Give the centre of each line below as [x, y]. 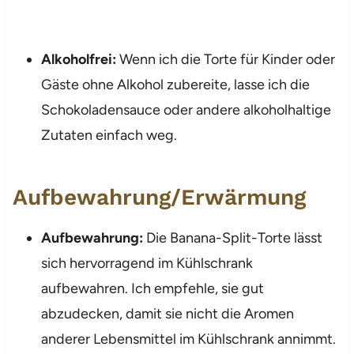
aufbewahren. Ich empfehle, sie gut [152, 288]
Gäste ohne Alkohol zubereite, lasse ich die [175, 84]
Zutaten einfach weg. [109, 135]
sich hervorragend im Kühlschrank [147, 263]
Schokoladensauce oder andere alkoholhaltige [186, 109]
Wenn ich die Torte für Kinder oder [225, 59]
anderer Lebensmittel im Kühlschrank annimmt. [188, 339]
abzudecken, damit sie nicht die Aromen [167, 313]
